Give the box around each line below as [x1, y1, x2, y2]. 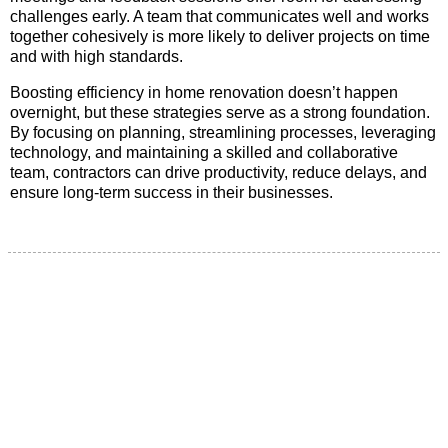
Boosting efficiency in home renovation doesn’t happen [10, 83, 398, 101]
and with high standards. [10, 47, 183, 65]
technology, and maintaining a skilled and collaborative [10, 143, 398, 161]
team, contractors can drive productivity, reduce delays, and [10, 163, 427, 181]
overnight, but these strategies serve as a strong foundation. [10, 103, 430, 121]
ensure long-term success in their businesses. [10, 183, 333, 201]
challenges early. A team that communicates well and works [10, 7, 429, 25]
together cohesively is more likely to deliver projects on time [10, 27, 430, 45]
